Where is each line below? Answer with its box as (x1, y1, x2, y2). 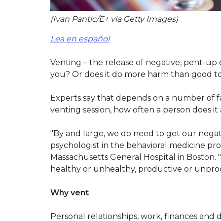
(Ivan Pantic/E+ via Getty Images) (50, 14, 178, 24)
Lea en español (50, 34, 110, 43)
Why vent (50, 187, 89, 197)
